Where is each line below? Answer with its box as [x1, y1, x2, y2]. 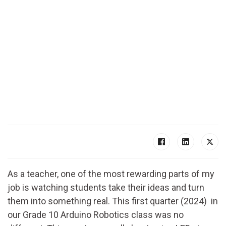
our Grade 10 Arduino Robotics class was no [8, 209, 184, 220]
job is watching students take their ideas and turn [8, 182, 204, 193]
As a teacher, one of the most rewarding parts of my [8, 168, 214, 179]
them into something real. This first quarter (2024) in [8, 196, 218, 206]
